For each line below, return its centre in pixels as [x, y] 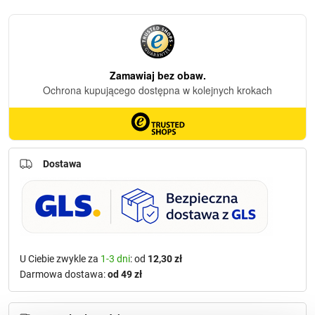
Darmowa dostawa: [64, 300]
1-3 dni [115, 284]
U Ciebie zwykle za [60, 284]
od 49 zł [125, 300]
